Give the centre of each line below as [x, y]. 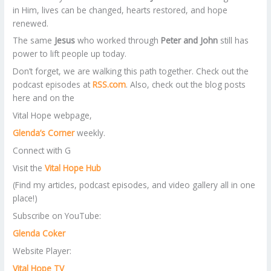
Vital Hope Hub [73, 168]
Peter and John [190, 41]
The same [33, 41]
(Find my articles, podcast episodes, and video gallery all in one [134, 185]
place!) [25, 198]
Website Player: [42, 250]
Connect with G [42, 150]
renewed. [31, 23]
